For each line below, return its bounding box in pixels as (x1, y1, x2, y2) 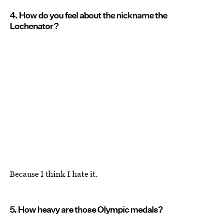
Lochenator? (10, 20, 59, 31)
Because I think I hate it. (10, 168, 98, 179)
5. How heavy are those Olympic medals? (10, 204, 163, 215)
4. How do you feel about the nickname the (10, 10, 167, 20)
